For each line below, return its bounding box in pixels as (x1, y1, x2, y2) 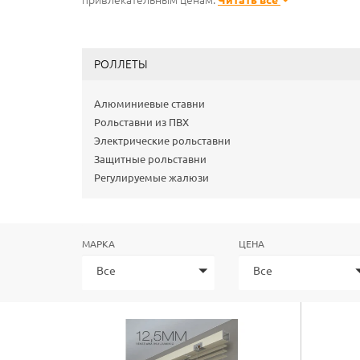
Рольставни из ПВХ (94, 117, 189, 128)
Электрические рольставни (94, 135, 231, 146)
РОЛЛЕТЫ (94, 58, 148, 71)
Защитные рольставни (94, 153, 207, 165)
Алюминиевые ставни (94, 98, 205, 109)
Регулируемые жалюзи (94, 172, 209, 183)
